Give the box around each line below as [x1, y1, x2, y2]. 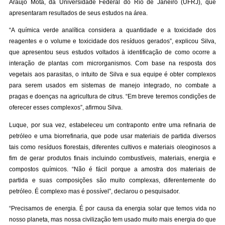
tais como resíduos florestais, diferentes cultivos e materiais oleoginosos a [9, 143, 216, 151]
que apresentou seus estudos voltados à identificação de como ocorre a [9, 49, 216, 56]
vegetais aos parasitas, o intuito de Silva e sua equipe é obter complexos [9, 71, 216, 78]
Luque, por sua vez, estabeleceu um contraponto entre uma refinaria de [9, 121, 216, 129]
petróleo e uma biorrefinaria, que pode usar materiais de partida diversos [9, 132, 216, 140]
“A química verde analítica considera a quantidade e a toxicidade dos [9, 27, 216, 34]
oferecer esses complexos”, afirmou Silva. [9, 104, 123, 111]
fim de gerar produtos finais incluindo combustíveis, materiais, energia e [9, 154, 216, 162]
